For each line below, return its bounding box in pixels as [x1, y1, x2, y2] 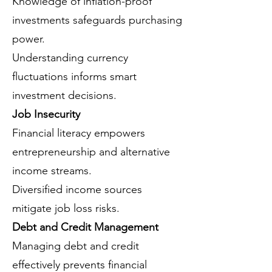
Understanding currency [12, 51, 128, 64]
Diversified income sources [12, 183, 142, 196]
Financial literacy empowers [12, 126, 145, 140]
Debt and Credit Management [12, 220, 158, 234]
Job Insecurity [12, 107, 80, 121]
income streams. [12, 164, 92, 177]
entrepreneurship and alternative [12, 145, 170, 158]
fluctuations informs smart [12, 70, 137, 83]
